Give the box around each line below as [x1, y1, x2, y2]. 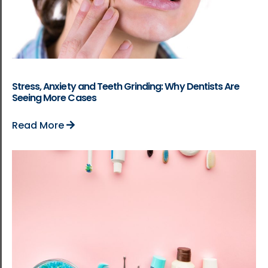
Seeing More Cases [12, 90, 96, 105]
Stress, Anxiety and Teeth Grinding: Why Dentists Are [12, 79, 240, 93]
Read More [12, 118, 66, 132]
